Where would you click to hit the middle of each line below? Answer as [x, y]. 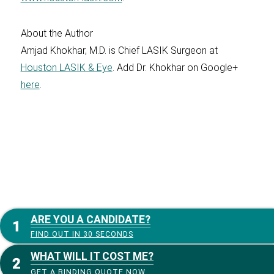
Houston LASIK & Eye [66, 68]
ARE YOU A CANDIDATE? [91, 220]
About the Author [57, 33]
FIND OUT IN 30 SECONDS [82, 234]
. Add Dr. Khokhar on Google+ [175, 68]
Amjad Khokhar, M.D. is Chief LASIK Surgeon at [119, 50]
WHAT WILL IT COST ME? [92, 256]
